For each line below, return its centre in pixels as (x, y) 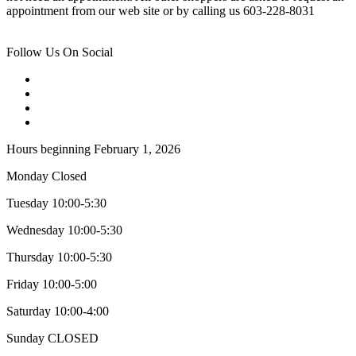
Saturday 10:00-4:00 (58, 311)
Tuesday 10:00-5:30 (56, 203)
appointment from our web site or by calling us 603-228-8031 (161, 10)
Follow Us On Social (60, 52)
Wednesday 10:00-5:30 (64, 230)
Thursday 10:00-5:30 (59, 257)
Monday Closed (46, 176)
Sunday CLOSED (52, 338)
